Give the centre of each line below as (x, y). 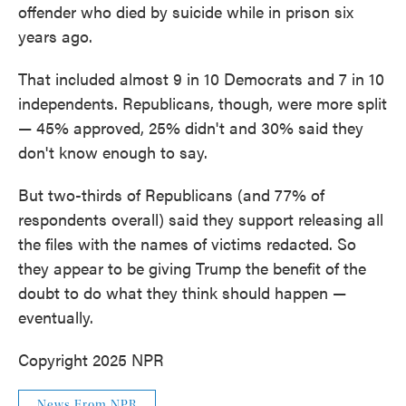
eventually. (56, 317)
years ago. (55, 36)
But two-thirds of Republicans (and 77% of (171, 194)
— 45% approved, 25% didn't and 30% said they (191, 127)
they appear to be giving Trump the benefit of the (192, 268)
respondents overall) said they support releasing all (201, 219)
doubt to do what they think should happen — (182, 292)
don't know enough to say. (113, 152)
